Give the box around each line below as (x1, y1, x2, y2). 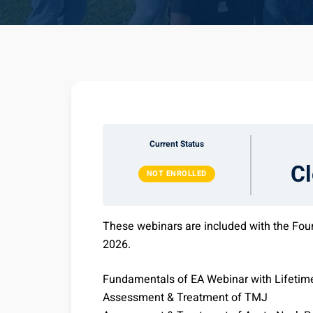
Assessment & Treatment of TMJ (103, 289, 268, 306)
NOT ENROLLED (146, 167, 207, 180)
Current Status (149, 138, 204, 150)
